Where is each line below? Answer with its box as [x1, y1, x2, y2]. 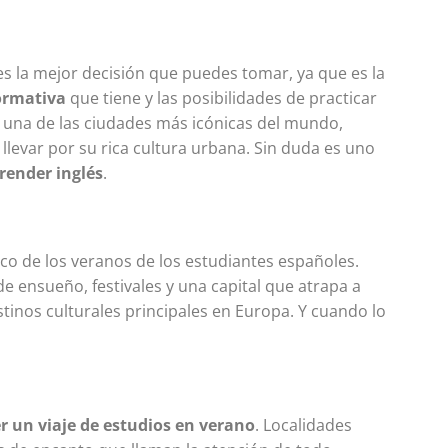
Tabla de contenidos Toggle [238, 360, 446, 383]
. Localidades [255, 413, 353, 436]
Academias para [238, 255, 435, 289]
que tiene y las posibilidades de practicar [66, 86, 378, 109]
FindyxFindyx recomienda [238, 408, 430, 431]
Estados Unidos [238, 303, 422, 337]
